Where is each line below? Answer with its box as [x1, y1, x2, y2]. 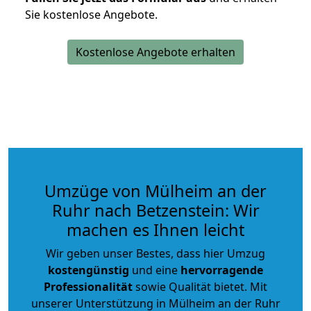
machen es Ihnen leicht [67, 218, 244, 241]
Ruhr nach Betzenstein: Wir [51, 199, 260, 221]
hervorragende [180, 262, 263, 278]
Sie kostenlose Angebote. [25, 6, 158, 22]
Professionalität [44, 278, 133, 294]
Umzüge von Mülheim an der [44, 179, 267, 202]
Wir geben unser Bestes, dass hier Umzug [46, 245, 265, 261]
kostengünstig [48, 262, 129, 278]
